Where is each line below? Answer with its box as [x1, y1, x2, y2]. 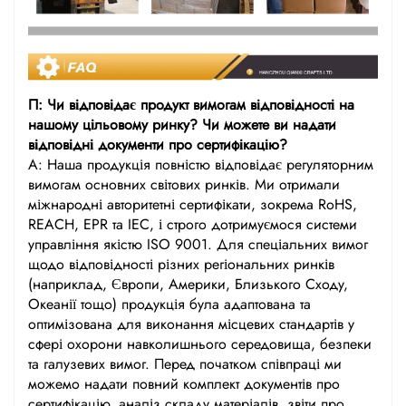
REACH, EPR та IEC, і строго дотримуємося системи [28, 213, 357, 235]
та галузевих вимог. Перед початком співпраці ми [28, 353, 342, 374]
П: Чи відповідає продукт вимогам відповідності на [28, 93, 354, 115]
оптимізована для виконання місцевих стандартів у [28, 313, 354, 334]
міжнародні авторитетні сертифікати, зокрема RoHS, [28, 193, 357, 215]
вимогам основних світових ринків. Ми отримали [28, 173, 340, 195]
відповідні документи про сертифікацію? [28, 133, 287, 155]
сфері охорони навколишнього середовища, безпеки [28, 333, 372, 354]
